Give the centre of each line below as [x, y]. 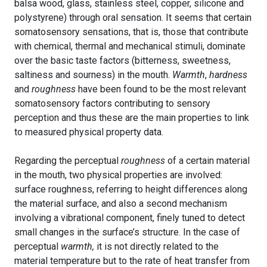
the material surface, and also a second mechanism [121, 204]
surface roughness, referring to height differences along [131, 190]
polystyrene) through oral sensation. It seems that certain [133, 18]
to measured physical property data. [89, 132]
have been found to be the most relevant [162, 89]
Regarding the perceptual [68, 161]
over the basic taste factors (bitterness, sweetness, [122, 61]
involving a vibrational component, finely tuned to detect [130, 218]
